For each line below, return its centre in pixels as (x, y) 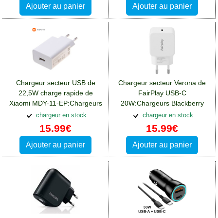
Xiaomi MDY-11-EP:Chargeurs (55, 103)
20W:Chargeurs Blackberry (162, 103)
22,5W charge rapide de (55, 93)
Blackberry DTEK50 (55, 114)
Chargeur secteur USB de (55, 83)
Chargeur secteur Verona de (162, 83)
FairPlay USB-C (162, 93)
